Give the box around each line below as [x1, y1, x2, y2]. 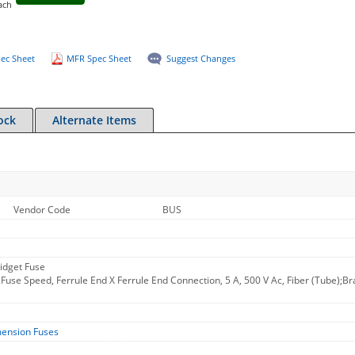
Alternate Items [52, 113, 136, 128]
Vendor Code [13, 203, 71, 216]
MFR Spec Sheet [66, 52, 132, 64]
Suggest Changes [166, 52, 235, 64]
